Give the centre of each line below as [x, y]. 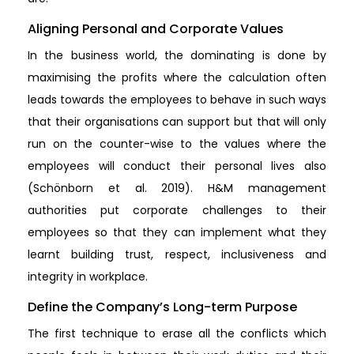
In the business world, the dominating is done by [177, 55]
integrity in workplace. [88, 276]
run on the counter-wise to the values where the [177, 143]
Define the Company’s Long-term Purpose [162, 307]
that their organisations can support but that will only [177, 121]
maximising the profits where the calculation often [177, 77]
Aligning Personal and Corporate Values [156, 28]
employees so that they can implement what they [177, 232]
